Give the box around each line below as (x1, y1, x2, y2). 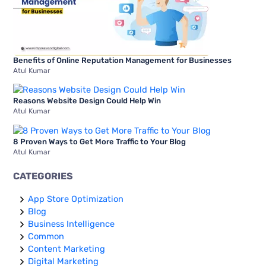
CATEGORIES (13, 170, 74, 182)
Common (28, 231, 65, 242)
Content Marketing (28, 243, 106, 255)
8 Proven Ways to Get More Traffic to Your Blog (13, 137, 186, 146)
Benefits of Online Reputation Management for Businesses (13, 55, 232, 65)
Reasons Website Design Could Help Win (13, 96, 161, 106)
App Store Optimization (28, 194, 124, 205)
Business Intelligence (28, 218, 115, 230)
